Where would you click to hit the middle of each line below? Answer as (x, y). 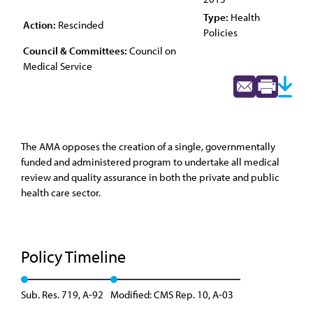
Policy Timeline (75, 256)
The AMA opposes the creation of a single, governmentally (148, 146)
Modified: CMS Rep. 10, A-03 (172, 294)
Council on (152, 51)
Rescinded (80, 25)
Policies (220, 32)
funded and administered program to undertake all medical (150, 162)
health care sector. (61, 192)
